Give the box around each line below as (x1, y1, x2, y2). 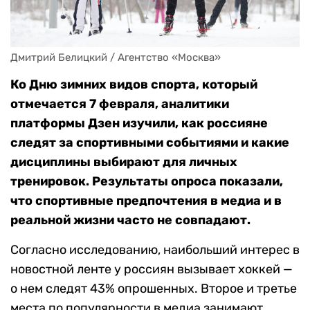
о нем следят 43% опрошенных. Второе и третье (10, 281, 297, 297)
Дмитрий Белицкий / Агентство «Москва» (10, 51, 221, 64)
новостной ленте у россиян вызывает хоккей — (10, 262, 293, 277)
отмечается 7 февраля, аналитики (10, 96, 229, 112)
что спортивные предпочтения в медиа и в (10, 193, 282, 209)
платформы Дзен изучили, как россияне (10, 116, 268, 131)
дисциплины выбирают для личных (10, 154, 237, 170)
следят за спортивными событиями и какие (10, 135, 289, 151)
